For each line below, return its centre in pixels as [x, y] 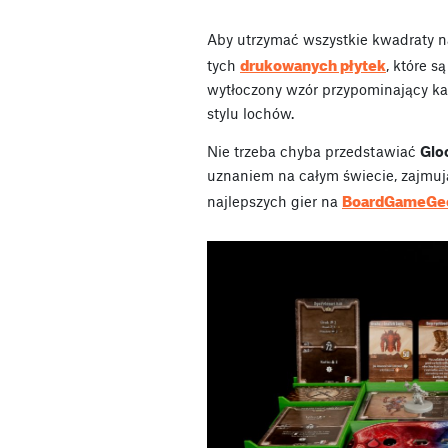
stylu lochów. [250, 112]
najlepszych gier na [274, 200]
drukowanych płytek [313, 62]
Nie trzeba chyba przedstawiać [313, 150]
